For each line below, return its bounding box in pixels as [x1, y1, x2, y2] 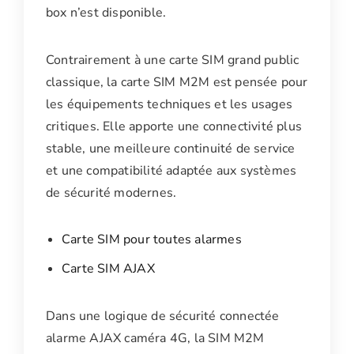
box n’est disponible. [46, 4, 167, 22]
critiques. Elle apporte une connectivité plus [46, 118, 303, 136]
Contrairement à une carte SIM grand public [46, 51, 299, 70]
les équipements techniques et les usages [46, 96, 292, 114]
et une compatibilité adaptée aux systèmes [46, 162, 297, 180]
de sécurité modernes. [46, 184, 177, 202]
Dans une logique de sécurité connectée [46, 307, 280, 326]
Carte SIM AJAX [62, 260, 155, 278]
